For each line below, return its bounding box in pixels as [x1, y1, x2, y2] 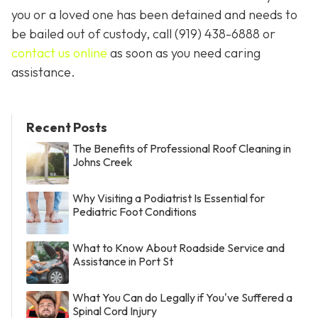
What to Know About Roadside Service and [72, 241, 285, 256]
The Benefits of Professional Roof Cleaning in [72, 141, 291, 156]
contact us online [11, 44, 107, 61]
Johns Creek [72, 155, 133, 170]
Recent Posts [26, 119, 107, 136]
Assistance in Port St [72, 254, 173, 269]
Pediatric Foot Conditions [72, 204, 197, 219]
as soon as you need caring [107, 44, 261, 61]
